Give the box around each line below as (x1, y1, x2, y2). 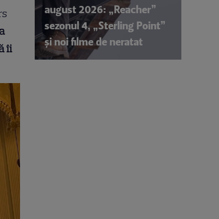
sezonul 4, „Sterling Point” (44, 19, 166, 32)
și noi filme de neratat (44, 35, 143, 48)
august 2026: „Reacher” (44, 2, 156, 16)
